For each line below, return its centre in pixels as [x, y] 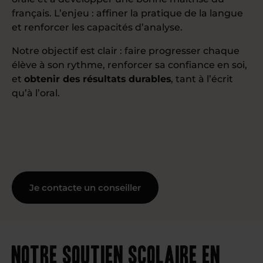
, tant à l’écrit [202, 79]
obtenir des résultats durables [97, 79]
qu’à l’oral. [36, 93]
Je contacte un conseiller [85, 187]
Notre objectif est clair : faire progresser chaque [126, 51]
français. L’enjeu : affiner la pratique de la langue [127, 13]
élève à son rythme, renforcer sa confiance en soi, [129, 65]
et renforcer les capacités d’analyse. [97, 27]
